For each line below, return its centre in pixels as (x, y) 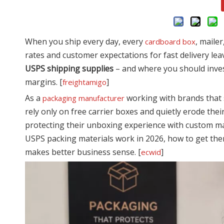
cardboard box (170, 42)
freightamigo (84, 82)
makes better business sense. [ (83, 152)
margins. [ (44, 82)
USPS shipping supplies (69, 69)
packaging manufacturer (83, 98)
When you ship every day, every (85, 42)
